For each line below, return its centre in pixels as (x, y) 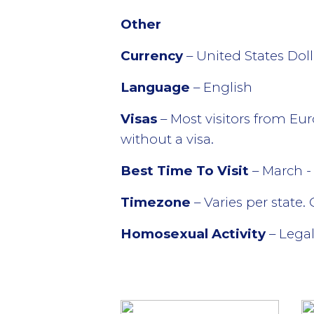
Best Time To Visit (185, 171)
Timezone (157, 202)
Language (155, 87)
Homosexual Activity (193, 234)
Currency (152, 56)
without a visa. (167, 139)
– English (221, 87)
